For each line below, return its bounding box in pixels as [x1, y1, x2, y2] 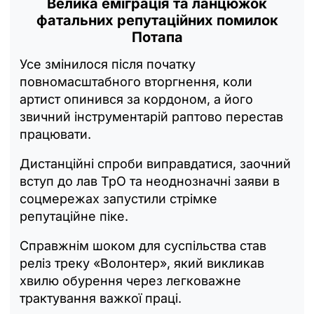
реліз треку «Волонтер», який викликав [20, 255, 264, 271]
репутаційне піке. [20, 208, 128, 224]
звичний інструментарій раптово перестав [20, 109, 283, 124]
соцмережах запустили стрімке [20, 191, 217, 206]
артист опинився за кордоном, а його [20, 91, 253, 107]
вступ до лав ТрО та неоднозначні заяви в [20, 173, 280, 189]
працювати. [20, 126, 91, 142]
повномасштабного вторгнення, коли [20, 74, 252, 89]
